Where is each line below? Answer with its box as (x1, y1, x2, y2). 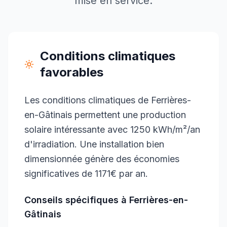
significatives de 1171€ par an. (24, 168, 148, 179)
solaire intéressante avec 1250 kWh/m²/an (24, 124, 200, 135)
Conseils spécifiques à (24, 195, 129, 205)
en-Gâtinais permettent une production (24, 109, 186, 120)
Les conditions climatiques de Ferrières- (24, 95, 191, 105)
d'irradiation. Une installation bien (24, 139, 164, 149)
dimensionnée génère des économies (24, 154, 179, 164)
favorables (40, 65, 104, 80)
